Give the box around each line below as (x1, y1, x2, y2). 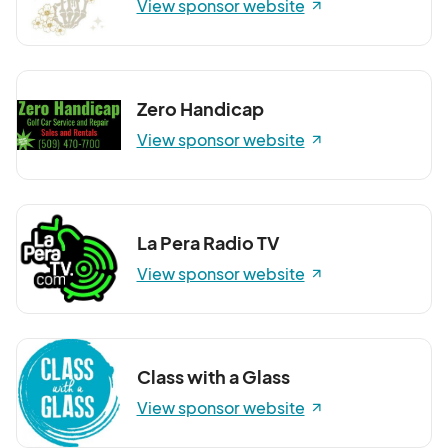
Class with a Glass (136, 364, 290, 388)
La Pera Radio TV (136, 230, 280, 254)
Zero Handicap (136, 96, 264, 120)
